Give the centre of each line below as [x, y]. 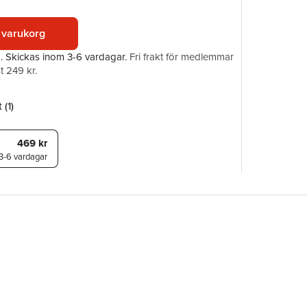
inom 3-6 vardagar [84, 57]
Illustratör [284, 10]
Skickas [24, 57]
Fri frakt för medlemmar [182, 57]
